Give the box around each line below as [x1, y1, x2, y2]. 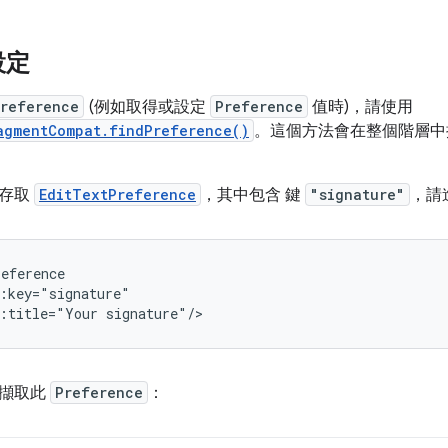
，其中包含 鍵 [201, 185, 305, 205]
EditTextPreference [39, 185, 196, 204]
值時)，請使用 [308, 97, 413, 117]
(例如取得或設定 [84, 97, 210, 117]
